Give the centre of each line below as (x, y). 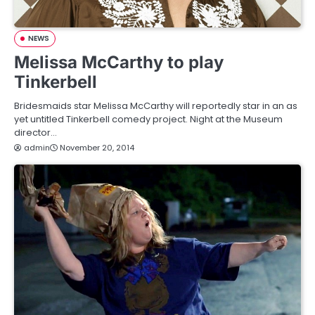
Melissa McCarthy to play (119, 62)
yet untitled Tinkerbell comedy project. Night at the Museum (148, 119)
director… (36, 133)
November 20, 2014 (97, 148)
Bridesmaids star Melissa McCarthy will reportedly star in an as (156, 106)
